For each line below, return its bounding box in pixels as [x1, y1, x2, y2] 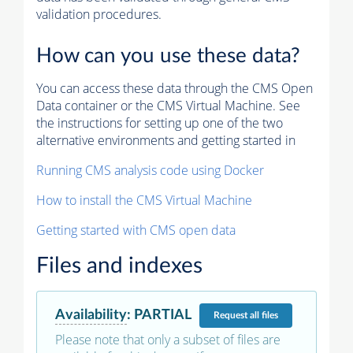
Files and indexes [36, 255, 203, 277]
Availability [55, 307, 127, 322]
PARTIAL [134, 307, 191, 323]
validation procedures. [36, 6, 162, 24]
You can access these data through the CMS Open [36, 80, 313, 98]
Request [214, 310, 250, 321]
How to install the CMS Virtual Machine [36, 191, 252, 210]
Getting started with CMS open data [36, 221, 236, 240]
